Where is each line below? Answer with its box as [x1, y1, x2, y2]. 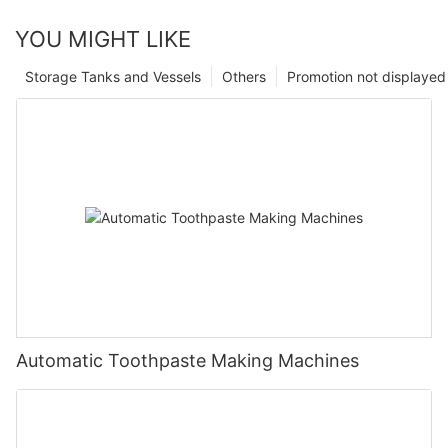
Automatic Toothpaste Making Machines [16, 349, 359, 371]
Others [222, 67, 266, 85]
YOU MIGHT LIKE [15, 25, 191, 52]
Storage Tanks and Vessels [25, 67, 201, 85]
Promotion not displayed [287, 67, 446, 85]
